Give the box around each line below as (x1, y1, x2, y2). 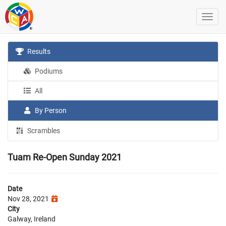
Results (26, 47, 51, 55)
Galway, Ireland (8, 215, 55, 223)
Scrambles (26, 127, 61, 135)
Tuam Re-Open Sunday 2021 (8, 152, 122, 162)
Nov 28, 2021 (8, 195, 50, 203)
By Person (33, 106, 67, 115)
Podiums (33, 67, 63, 75)
